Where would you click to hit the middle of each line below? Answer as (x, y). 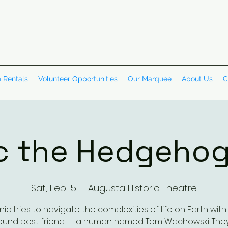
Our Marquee (150, 79)
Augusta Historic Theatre (142, 188)
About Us (197, 79)
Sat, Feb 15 (54, 188)
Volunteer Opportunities (78, 79)
